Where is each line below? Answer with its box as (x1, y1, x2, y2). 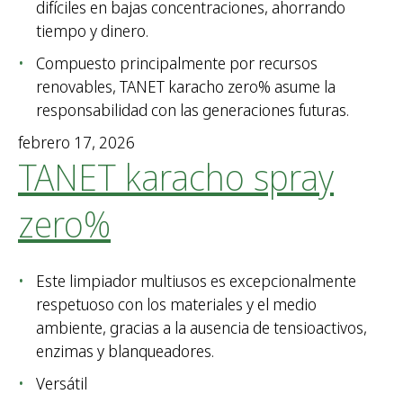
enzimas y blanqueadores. (36, 340, 214, 363)
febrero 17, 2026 (18, 131, 135, 154)
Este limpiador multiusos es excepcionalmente (36, 270, 356, 292)
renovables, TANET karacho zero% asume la (36, 76, 336, 98)
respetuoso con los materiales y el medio (36, 293, 317, 316)
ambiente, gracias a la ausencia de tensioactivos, (36, 317, 367, 339)
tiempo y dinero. (36, 20, 148, 42)
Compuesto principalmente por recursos (36, 52, 318, 75)
